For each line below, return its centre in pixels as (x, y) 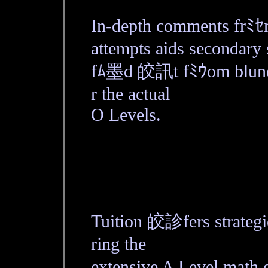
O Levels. (126, 115)
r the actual (130, 94)
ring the (118, 244)
